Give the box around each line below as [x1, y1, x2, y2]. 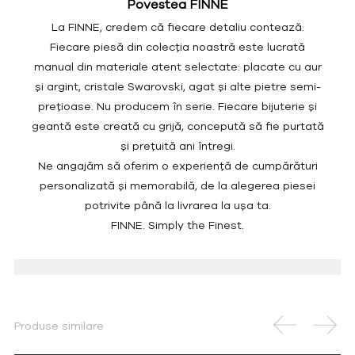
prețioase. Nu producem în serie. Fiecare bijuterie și [38, 98, 317, 114]
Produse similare [13, 318, 104, 334]
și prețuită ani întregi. [120, 138, 235, 154]
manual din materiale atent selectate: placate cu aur [33, 59, 322, 74]
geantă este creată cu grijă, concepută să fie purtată [31, 118, 324, 134]
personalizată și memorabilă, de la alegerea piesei [40, 177, 315, 193]
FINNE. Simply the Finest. [111, 217, 244, 233]
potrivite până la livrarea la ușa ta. [84, 197, 271, 213]
